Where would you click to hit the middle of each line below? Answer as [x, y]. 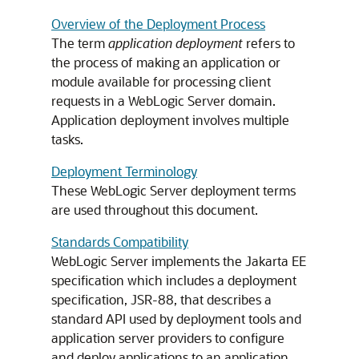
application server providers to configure [168, 338]
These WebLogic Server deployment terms [173, 190]
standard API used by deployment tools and [176, 319]
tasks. [67, 139]
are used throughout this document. [155, 210]
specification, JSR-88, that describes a [161, 299]
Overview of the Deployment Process [158, 24]
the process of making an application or [166, 62]
